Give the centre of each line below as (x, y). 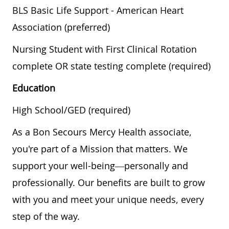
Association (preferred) (61, 27)
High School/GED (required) (71, 110)
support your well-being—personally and (100, 166)
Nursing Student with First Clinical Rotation (105, 49)
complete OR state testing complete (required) (111, 66)
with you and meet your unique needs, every (108, 200)
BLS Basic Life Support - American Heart (98, 10)
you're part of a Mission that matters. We (100, 149)
